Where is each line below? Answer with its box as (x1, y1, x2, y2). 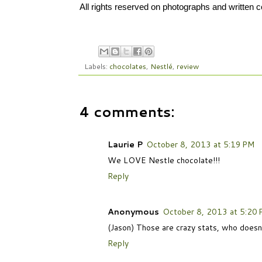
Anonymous (108, 205, 159, 218)
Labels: (84, 61, 109, 72)
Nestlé (150, 61, 173, 72)
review (177, 61, 199, 72)
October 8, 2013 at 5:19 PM (146, 139, 254, 151)
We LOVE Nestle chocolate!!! (108, 154, 220, 167)
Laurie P (108, 139, 143, 151)
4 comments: (80, 102, 174, 122)
